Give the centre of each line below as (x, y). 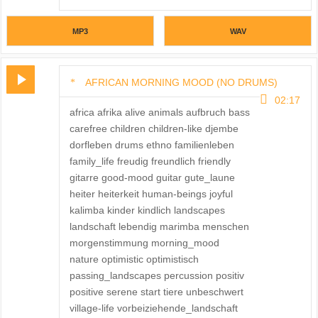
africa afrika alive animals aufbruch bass (159, 113)
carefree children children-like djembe (154, 129)
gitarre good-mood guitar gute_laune (152, 178)
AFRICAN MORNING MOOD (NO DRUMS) (181, 83)
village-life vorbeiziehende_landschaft (153, 308)
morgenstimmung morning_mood (144, 243)
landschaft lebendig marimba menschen (159, 227)
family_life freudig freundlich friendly (150, 161)
